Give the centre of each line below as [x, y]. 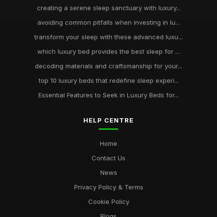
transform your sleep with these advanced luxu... [108, 37]
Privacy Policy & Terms [108, 187]
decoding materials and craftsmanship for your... [108, 66]
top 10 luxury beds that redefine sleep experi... [108, 80]
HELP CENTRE [108, 120]
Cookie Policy [108, 201]
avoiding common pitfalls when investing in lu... [108, 22]
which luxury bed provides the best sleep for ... [108, 51]
